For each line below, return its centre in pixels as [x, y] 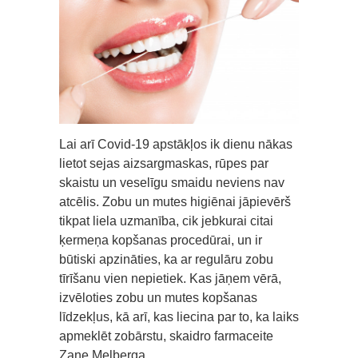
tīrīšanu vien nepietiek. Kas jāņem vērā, [170, 278]
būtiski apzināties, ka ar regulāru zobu [166, 259]
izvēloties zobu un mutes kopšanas [158, 297]
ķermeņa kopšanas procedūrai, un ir [161, 240]
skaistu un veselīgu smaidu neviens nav [172, 182]
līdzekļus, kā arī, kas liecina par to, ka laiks [179, 316]
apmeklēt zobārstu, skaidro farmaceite [166, 336]
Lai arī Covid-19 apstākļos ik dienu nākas [176, 144]
